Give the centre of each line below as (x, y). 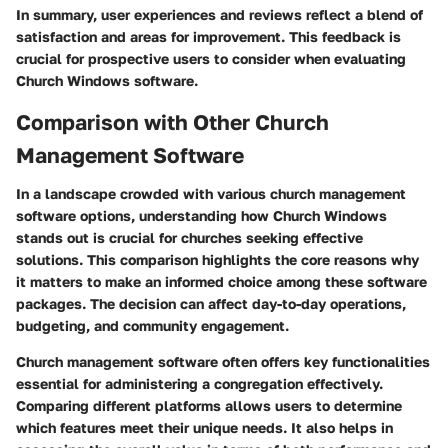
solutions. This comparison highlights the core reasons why (217, 259)
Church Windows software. (107, 81)
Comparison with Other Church (172, 122)
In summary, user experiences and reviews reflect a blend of (219, 15)
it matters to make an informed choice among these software (221, 281)
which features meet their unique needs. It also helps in (204, 427)
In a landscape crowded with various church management (211, 193)
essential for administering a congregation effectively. (199, 383)
